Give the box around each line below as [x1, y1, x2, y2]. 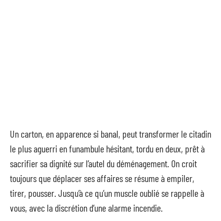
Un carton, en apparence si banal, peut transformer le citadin [10, 128, 211, 140]
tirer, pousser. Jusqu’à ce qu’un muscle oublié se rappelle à [10, 187, 204, 199]
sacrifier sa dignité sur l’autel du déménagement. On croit [10, 157, 197, 169]
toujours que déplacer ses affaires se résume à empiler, [10, 172, 194, 184]
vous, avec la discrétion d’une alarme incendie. [10, 202, 163, 214]
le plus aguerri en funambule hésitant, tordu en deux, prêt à [10, 143, 205, 154]
